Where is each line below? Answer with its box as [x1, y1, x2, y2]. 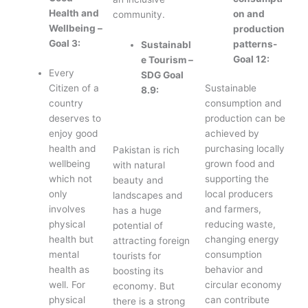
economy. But [113, 280, 175, 291]
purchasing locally [205, 143, 285, 155]
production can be [205, 113, 286, 124]
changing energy [205, 234, 280, 245]
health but [49, 233, 94, 245]
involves [49, 203, 86, 214]
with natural [113, 159, 166, 170]
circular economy [205, 279, 283, 291]
